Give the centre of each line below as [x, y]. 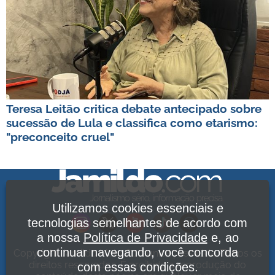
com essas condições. [137, 267]
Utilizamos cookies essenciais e [137, 208]
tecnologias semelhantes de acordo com [137, 223]
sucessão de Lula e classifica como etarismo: [132, 122]
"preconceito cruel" [60, 137]
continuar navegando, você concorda [137, 252]
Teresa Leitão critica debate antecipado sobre [134, 108]
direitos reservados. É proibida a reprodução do [137, 265]
